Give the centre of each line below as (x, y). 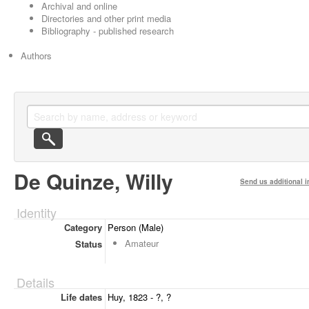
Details (36, 282)
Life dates (81, 297)
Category (83, 227)
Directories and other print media (106, 18)
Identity (37, 212)
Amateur (142, 243)
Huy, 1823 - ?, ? (139, 297)
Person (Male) (136, 227)
